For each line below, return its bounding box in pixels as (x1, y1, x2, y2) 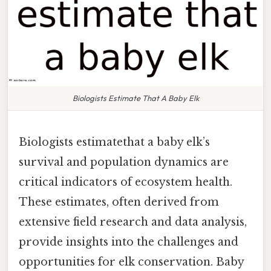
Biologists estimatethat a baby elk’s (19, 135, 210, 149)
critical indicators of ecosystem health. (19, 175, 232, 189)
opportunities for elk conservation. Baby (19, 255, 244, 269)
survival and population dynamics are (19, 155, 229, 169)
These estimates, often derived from (19, 195, 219, 209)
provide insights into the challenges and (19, 235, 238, 249)
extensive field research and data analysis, (19, 215, 247, 229)
